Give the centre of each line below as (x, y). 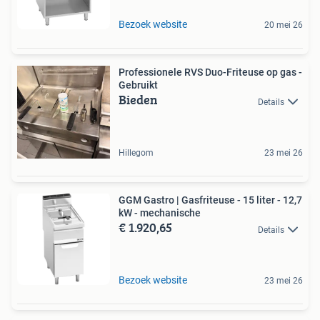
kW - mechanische (160, 213)
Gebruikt (138, 85)
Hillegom (136, 153)
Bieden (138, 100)
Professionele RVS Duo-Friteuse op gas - (210, 72)
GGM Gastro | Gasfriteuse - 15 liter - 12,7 (210, 200)
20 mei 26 (284, 25)
